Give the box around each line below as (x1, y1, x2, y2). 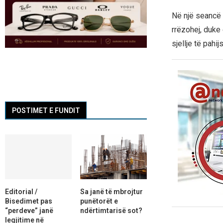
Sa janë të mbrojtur (80, 187, 143, 196)
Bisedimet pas (5, 197, 52, 205)
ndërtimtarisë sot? (80, 206, 142, 215)
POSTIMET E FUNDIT (12, 107, 80, 115)
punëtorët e (80, 197, 118, 205)
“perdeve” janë (5, 206, 53, 215)
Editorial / (5, 187, 37, 196)
